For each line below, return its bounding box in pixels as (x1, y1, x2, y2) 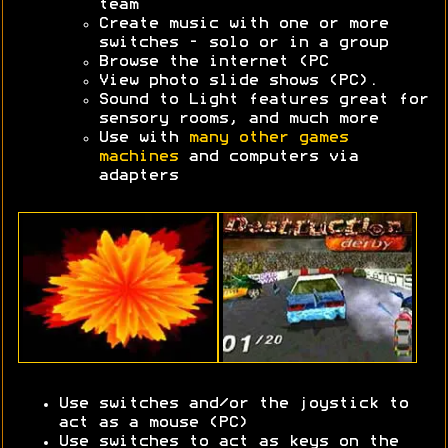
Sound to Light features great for (98, 92, 428, 107)
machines (98, 149, 178, 164)
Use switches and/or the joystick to (58, 397, 408, 412)
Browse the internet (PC (98, 54, 328, 69)
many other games (188, 130, 348, 145)
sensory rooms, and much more (98, 111, 378, 126)
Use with (98, 130, 188, 145)
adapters (98, 168, 178, 183)
